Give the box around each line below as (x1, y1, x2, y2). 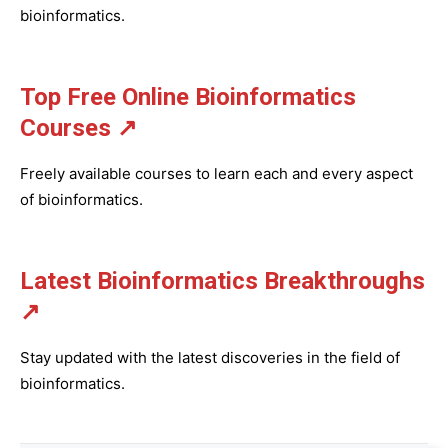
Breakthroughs (264, 267, 425, 295)
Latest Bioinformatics (20, 267, 264, 295)
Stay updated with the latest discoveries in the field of (20, 348, 400, 367)
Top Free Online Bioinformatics (20, 83, 356, 111)
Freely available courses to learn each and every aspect (20, 164, 413, 183)
